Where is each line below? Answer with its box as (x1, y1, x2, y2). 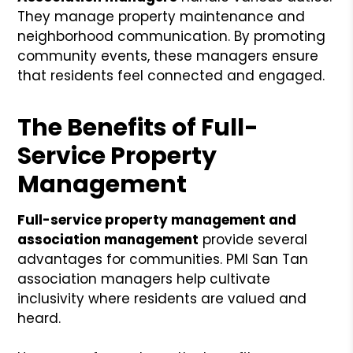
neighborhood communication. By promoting (17, 26, 326, 46)
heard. (17, 308, 61, 328)
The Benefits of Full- (17, 110, 259, 144)
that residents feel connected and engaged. (17, 65, 325, 85)
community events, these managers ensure (17, 46, 319, 65)
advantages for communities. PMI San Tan (17, 249, 309, 269)
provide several (199, 229, 308, 249)
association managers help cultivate (17, 269, 271, 288)
